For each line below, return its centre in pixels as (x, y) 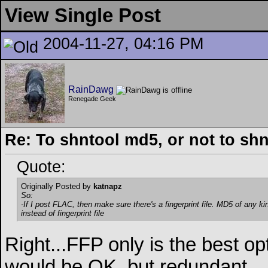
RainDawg (91, 89)
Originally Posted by (57, 187)
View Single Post (83, 16)
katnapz (108, 187)
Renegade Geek (92, 99)
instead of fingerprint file (63, 214)
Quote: (41, 167)
